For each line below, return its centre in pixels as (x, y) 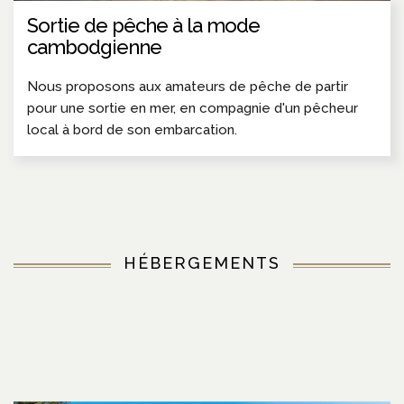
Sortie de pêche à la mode (143, 25)
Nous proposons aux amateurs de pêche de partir (188, 86)
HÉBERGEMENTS (202, 262)
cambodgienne (94, 46)
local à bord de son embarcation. (132, 129)
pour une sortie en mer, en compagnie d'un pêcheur (193, 108)
